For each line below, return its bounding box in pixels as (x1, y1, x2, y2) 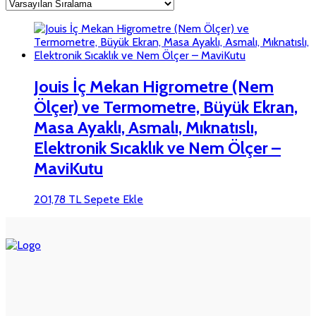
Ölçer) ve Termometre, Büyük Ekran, (34, 96, 298, 117)
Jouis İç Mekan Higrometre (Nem (34, 75, 274, 97)
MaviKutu (34, 157, 103, 178)
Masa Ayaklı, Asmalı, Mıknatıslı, (34, 116, 257, 138)
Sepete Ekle (84, 192, 143, 206)
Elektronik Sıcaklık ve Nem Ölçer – (34, 137, 281, 158)
